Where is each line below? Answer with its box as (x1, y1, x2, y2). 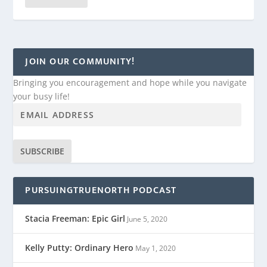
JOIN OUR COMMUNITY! (25, 54, 135, 70)
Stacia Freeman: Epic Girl (25, 213, 126, 225)
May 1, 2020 (135, 243, 176, 254)
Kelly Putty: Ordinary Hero (25, 242, 134, 254)
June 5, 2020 (127, 214, 168, 225)
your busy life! (13, 91, 70, 102)
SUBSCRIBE (20, 145, 65, 157)
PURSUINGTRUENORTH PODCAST (25, 182, 177, 199)
